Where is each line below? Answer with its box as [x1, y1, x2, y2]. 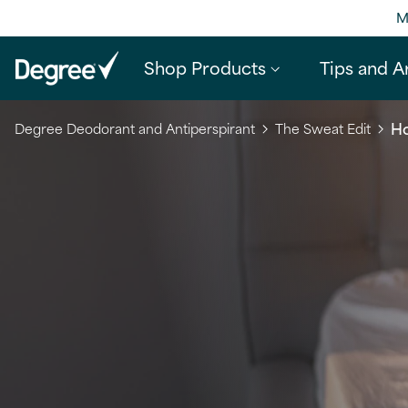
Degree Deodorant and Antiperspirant [15, 117, 255, 138]
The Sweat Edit [275, 117, 371, 138]
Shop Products [144, 53, 266, 80]
